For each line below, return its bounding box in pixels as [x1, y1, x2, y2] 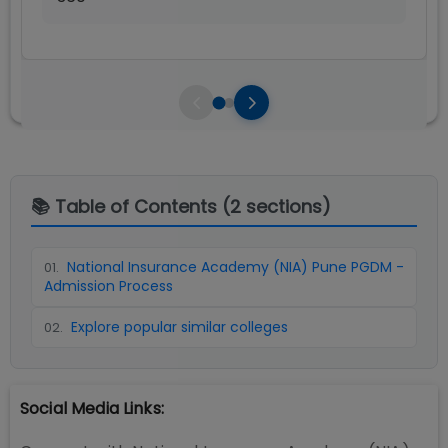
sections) [241, 194, 331, 219]
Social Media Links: [20, 397, 164, 420]
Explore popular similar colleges [71, 317, 288, 337]
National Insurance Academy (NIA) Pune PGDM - [67, 257, 404, 277]
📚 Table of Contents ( [31, 194, 230, 219]
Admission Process [44, 276, 173, 296]
